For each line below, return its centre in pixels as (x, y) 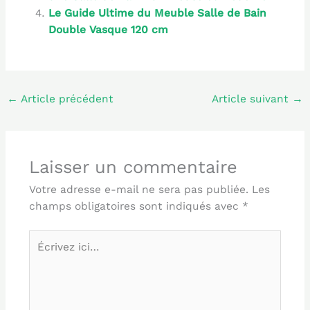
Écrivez (47, 238)
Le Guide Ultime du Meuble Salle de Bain (158, 13)
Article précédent (66, 99)
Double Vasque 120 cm (109, 30)
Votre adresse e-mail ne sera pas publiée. (138, 189)
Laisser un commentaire (133, 166)
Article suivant (252, 99)
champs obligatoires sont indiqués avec (135, 206)
